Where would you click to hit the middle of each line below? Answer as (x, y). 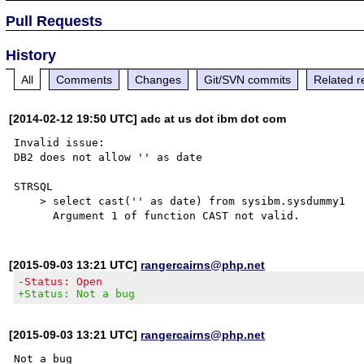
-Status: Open (61, 281)
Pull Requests (54, 21)
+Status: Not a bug (77, 293)
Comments (84, 79)
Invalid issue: (60, 142)
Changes (158, 79)
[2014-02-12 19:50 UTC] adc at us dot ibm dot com (148, 118)
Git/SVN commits (248, 79)
